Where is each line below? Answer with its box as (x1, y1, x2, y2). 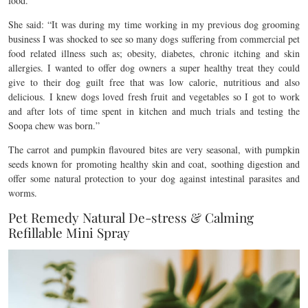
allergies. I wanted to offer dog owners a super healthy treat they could (8, 61, 300, 74)
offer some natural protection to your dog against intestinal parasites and (8, 172, 300, 185)
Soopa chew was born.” (8, 119, 100, 132)
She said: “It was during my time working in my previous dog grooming (8, 18, 300, 31)
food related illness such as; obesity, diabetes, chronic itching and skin (8, 47, 300, 60)
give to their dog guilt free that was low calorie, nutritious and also (8, 76, 300, 89)
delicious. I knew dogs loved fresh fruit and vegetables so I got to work (8, 90, 300, 103)
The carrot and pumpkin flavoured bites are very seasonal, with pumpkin (8, 143, 300, 156)
